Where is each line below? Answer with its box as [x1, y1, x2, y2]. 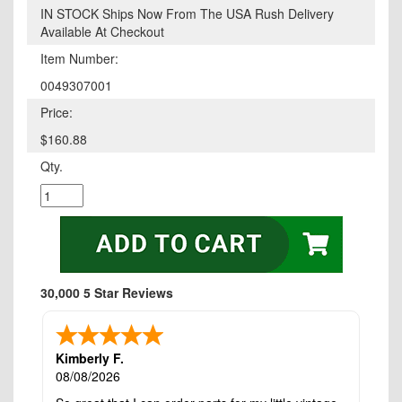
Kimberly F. [56, 349, 124, 368]
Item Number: [40, 49, 118, 68]
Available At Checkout [40, 22, 164, 41]
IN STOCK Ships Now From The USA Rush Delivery [40, 4, 334, 23]
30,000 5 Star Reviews [40, 284, 173, 302]
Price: [40, 103, 73, 122]
